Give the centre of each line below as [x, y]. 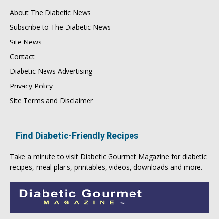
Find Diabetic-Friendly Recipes [77, 135]
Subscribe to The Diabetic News [60, 27]
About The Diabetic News [50, 12]
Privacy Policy [31, 86]
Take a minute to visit [45, 156]
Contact [22, 56]
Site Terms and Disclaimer [51, 100]
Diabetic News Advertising [51, 71]
